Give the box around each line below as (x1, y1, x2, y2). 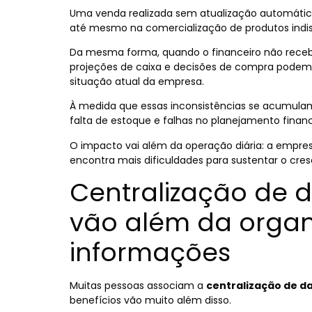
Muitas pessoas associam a (70, 279, 206, 293)
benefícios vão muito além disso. (70, 293, 231, 308)
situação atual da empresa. (70, 75, 204, 89)
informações (70, 235, 231, 271)
